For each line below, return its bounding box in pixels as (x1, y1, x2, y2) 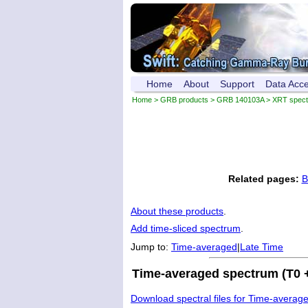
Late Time (240, 241, 283, 253)
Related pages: (228, 173, 299, 185)
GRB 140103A (217, 96, 264, 104)
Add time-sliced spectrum (131, 223, 241, 234)
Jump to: (131, 241, 171, 253)
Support (220, 78, 254, 89)
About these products (131, 206, 223, 217)
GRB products (160, 96, 208, 104)
